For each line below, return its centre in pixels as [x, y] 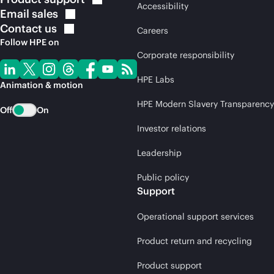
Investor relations [172, 128]
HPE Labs [156, 80]
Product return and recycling [194, 241]
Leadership [159, 153]
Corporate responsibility [186, 55]
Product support [169, 265]
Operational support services [195, 217]
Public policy [163, 177]
